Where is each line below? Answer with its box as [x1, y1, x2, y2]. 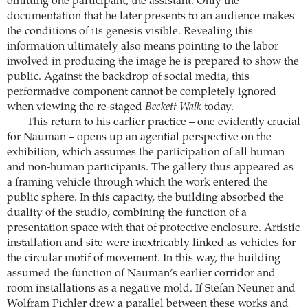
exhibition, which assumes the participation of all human [7, 147, 285, 159]
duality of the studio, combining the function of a [7, 208, 247, 219]
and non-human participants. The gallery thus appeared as [7, 162, 294, 174]
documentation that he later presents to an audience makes [7, 11, 294, 23]
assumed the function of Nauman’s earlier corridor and [7, 268, 276, 280]
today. [201, 102, 234, 113]
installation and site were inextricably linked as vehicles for [7, 238, 296, 250]
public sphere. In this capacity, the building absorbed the [7, 192, 284, 204]
